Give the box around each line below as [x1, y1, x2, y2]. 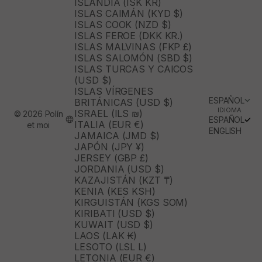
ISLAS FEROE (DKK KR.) [74, 30, 184, 42]
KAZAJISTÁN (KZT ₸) [74, 174, 173, 187]
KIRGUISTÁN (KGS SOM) [74, 196, 188, 209]
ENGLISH [208, 125, 242, 136]
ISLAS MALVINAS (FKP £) [74, 41, 192, 53]
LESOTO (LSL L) [74, 241, 147, 253]
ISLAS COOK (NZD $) [74, 19, 171, 31]
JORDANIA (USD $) [74, 163, 164, 175]
